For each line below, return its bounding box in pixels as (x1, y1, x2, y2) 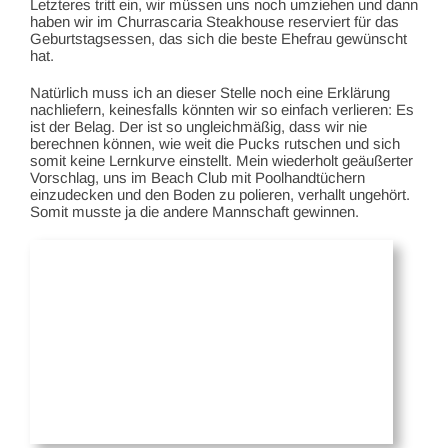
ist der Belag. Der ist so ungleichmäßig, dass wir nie (30, 117, 367, 135)
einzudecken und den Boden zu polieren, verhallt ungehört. (30, 185, 410, 203)
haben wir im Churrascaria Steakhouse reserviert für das (30, 12, 399, 30)
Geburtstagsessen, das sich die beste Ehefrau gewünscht (30, 29, 407, 47)
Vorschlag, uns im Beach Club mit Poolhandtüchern (30, 168, 365, 186)
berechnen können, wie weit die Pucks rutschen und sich (30, 134, 400, 152)
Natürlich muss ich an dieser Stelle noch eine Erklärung (30, 83, 390, 101)
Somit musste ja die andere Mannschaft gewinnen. (30, 202, 359, 220)
